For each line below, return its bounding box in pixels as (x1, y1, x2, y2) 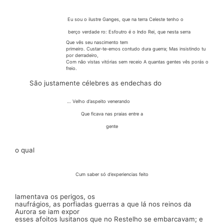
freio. (65, 65, 77, 71)
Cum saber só (75, 171, 107, 177)
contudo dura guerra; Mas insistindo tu (121, 45, 205, 51)
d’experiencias (107, 171, 139, 177)
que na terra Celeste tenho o (122, 16, 183, 22)
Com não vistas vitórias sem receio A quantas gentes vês (65, 58, 191, 64)
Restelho (114, 214, 144, 223)
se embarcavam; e (144, 214, 203, 223)
